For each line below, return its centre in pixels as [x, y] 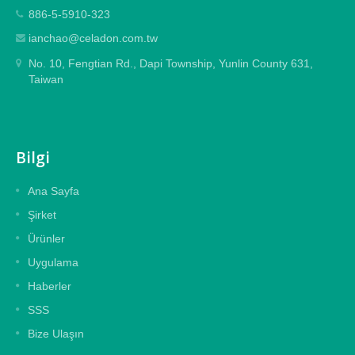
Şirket [42, 215]
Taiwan [46, 80]
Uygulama [53, 263]
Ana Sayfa [53, 191]
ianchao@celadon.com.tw [93, 38]
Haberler [50, 286]
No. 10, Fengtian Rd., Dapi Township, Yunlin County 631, [171, 64]
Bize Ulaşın [56, 334]
